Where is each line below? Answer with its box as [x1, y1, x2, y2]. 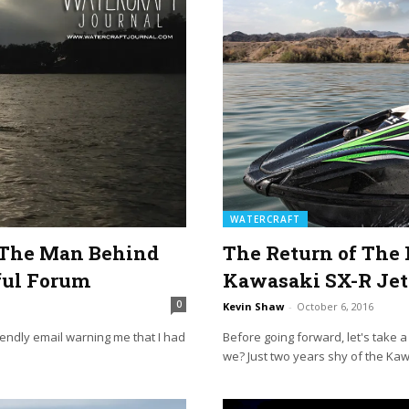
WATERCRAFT [230, 213, 300, 226]
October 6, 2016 [297, 299, 373, 314]
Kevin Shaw [223, 299, 284, 314]
